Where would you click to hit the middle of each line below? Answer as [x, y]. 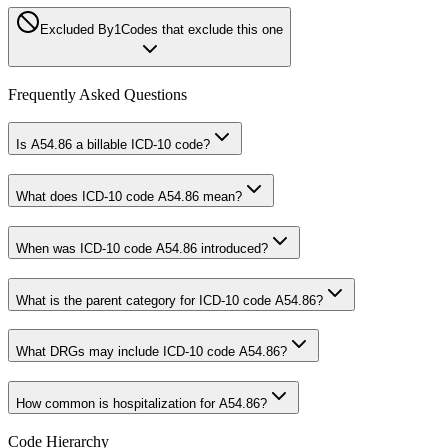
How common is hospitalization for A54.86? [141, 403]
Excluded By [77, 29]
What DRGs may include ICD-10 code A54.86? [151, 352]
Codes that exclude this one [202, 29]
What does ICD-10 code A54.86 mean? [129, 197]
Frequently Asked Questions [97, 94]
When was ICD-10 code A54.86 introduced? [142, 248]
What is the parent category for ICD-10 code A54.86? [169, 300]
